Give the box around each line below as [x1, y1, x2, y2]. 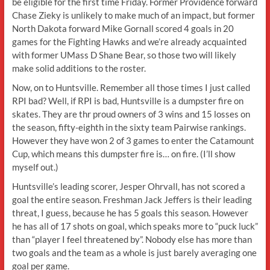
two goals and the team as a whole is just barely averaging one [11, 247, 257, 258]
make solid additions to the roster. [11, 63, 146, 74]
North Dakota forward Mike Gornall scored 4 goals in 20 [11, 23, 234, 34]
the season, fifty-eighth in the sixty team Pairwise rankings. [11, 122, 246, 133]
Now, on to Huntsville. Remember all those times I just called [11, 82, 250, 93]
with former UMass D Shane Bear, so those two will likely [11, 49, 236, 60]
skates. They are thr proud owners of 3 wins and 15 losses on [11, 108, 250, 119]
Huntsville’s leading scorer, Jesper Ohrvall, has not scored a [11, 181, 245, 192]
